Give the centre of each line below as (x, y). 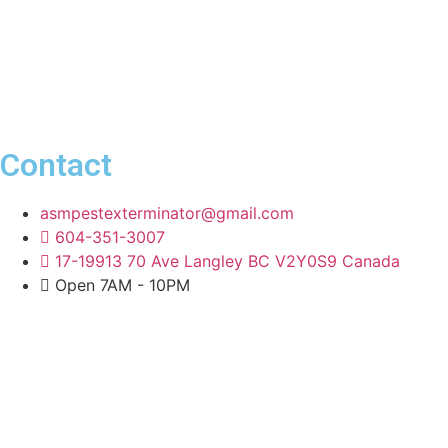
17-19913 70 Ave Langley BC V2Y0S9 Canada (227, 260)
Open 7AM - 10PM (122, 284)
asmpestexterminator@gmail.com (166, 212)
